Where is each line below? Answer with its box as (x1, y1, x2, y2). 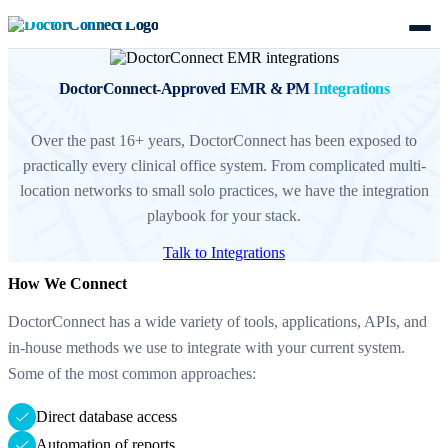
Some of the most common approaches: (8, 364, 256, 382)
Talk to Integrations (163, 243, 285, 261)
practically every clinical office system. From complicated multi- (22, 156, 426, 174)
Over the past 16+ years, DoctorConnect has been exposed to (31, 131, 417, 149)
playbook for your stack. (147, 206, 301, 224)
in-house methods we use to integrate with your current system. (8, 338, 405, 356)
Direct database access (36, 407, 177, 425)
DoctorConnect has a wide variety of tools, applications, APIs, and (8, 312, 427, 330)
